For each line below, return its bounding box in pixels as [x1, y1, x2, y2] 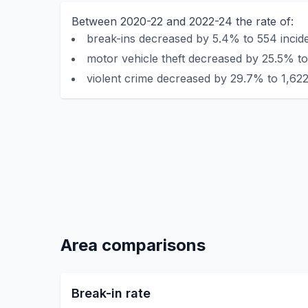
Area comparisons [60, 235, 206, 255]
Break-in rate [71, 286, 151, 300]
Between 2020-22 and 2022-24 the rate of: [71, 14, 294, 28]
